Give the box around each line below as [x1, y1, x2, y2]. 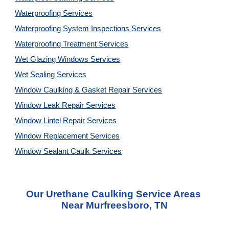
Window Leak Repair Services [15, 101, 116, 109]
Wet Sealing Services [15, 71, 87, 79]
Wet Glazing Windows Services [15, 55, 121, 63]
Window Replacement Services [15, 132, 120, 140]
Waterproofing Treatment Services [15, 40, 129, 48]
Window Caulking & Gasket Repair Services [15, 86, 163, 94]
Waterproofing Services [15, 9, 93, 17]
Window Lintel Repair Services [15, 117, 117, 125]
